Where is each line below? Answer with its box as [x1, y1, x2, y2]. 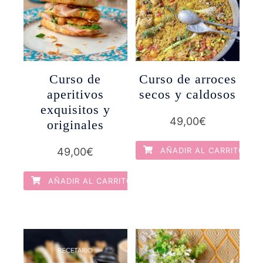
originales [46, 117, 104, 133]
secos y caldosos [139, 87, 237, 102]
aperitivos [46, 87, 104, 102]
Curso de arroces [139, 72, 237, 87]
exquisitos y [40, 102, 110, 117]
